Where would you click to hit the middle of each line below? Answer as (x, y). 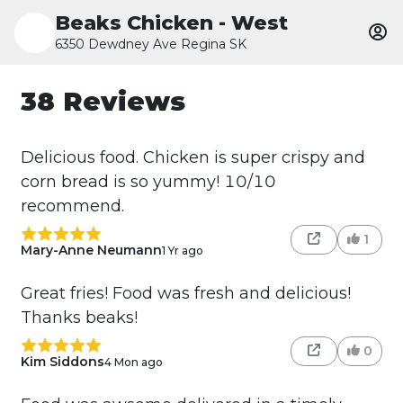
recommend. (72, 206)
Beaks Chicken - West (171, 22)
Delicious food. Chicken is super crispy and (193, 157)
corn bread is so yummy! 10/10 (148, 182)
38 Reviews (103, 101)
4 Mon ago (133, 362)
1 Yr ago (182, 250)
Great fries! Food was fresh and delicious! (185, 294)
